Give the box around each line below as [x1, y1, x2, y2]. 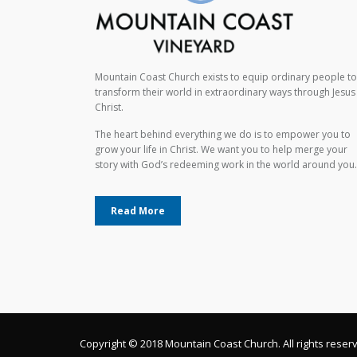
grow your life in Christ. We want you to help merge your [94, 142, 347, 156]
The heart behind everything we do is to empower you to [94, 127, 351, 141]
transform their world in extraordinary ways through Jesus [94, 84, 355, 99]
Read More [110, 203, 165, 218]
